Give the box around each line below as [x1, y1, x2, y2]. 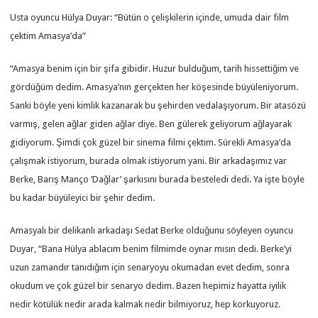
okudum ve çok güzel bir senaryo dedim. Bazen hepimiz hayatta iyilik [10, 280, 287, 291]
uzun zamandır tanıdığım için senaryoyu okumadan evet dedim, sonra [10, 261, 290, 273]
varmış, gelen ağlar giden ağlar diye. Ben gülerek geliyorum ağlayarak [10, 118, 292, 129]
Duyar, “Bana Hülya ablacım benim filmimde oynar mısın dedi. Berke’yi [10, 243, 292, 254]
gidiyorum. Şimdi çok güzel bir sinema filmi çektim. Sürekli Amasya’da [10, 136, 292, 148]
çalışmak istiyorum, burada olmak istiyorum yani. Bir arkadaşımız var [10, 155, 287, 166]
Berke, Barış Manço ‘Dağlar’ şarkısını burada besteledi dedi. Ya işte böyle [10, 173, 305, 185]
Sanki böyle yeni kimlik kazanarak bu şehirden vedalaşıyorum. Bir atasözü [10, 99, 307, 111]
